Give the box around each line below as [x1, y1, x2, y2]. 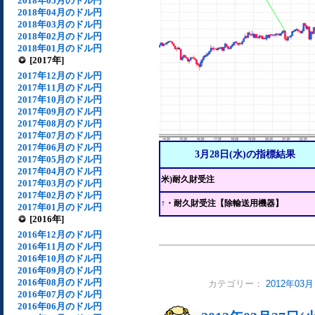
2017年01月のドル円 [18, 202, 102, 212]
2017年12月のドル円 [18, 70, 102, 81]
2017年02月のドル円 [18, 190, 102, 200]
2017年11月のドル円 [18, 82, 102, 93]
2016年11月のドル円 [18, 241, 102, 252]
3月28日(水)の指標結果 [194, 149, 295, 160]
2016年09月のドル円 [18, 265, 102, 276]
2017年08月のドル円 [18, 118, 102, 129]
